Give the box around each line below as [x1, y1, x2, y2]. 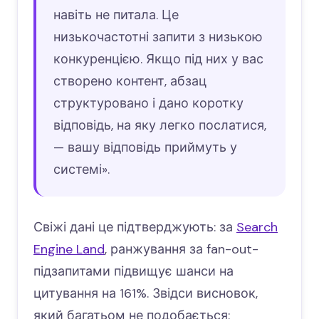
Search [236, 219, 278, 236]
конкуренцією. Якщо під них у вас [53, 51, 263, 68]
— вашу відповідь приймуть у [53, 139, 237, 157]
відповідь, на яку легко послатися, [53, 117, 266, 135]
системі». [53, 161, 110, 179]
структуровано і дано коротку [53, 95, 244, 113]
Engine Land [33, 241, 105, 258]
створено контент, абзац [53, 73, 206, 90]
